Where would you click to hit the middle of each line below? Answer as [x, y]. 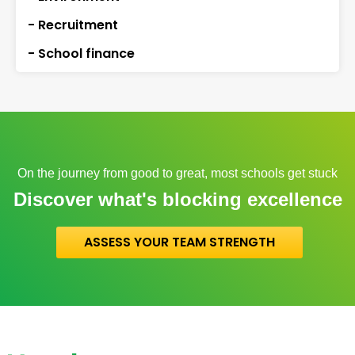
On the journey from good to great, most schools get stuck [177, 174]
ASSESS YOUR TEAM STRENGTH [179, 242]
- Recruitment [73, 25]
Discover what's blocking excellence [177, 200]
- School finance [81, 54]
